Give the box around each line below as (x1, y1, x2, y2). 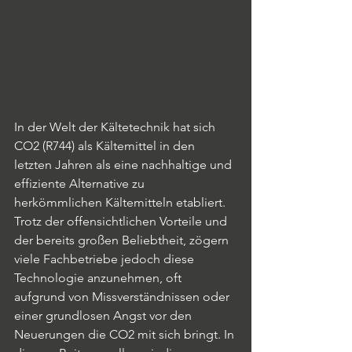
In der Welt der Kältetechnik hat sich (14, 119, 218, 134)
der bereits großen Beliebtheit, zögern (14, 233, 232, 247)
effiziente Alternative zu (14, 176, 148, 191)
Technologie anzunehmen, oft (14, 270, 185, 285)
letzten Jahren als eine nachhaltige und (14, 157, 235, 172)
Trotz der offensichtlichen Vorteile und (14, 214, 230, 229)
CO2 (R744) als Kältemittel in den (14, 138, 198, 153)
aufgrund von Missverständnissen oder (14, 289, 233, 304)
